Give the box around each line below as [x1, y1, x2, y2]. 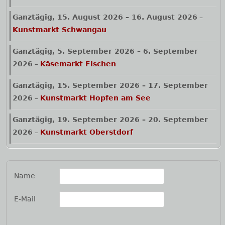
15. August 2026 [57, 13, 123, 22]
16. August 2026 [132, 13, 197, 22]
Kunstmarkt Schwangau [13, 26, 106, 34]
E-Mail [14, 195, 36, 203]
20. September [148, 116, 208, 124]
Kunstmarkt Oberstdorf [40, 128, 133, 137]
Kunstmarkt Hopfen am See [40, 94, 151, 102]
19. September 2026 [57, 116, 140, 124]
